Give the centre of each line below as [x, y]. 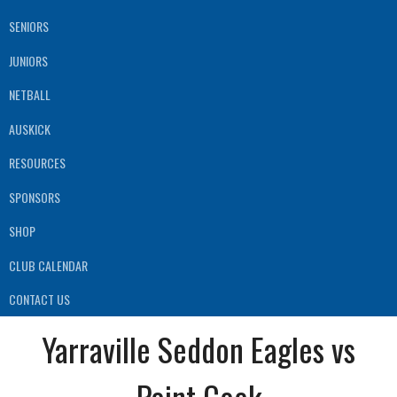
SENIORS [29, 27]
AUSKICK [30, 128]
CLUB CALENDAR [48, 265]
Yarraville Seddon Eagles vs [198, 349]
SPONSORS [35, 197]
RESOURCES [37, 163]
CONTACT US [39, 300]
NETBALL [30, 95]
